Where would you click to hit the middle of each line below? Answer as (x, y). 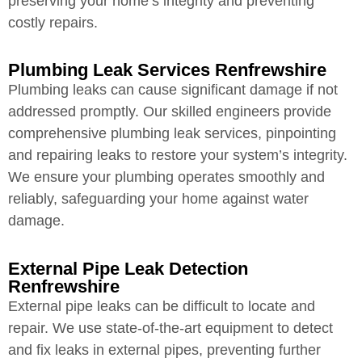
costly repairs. (53, 23)
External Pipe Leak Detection (128, 268)
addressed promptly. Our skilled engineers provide (170, 112)
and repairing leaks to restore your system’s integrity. (178, 156)
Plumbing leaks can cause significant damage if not (173, 90)
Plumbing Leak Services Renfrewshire (167, 70)
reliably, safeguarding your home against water (158, 199)
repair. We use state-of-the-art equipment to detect (170, 328)
